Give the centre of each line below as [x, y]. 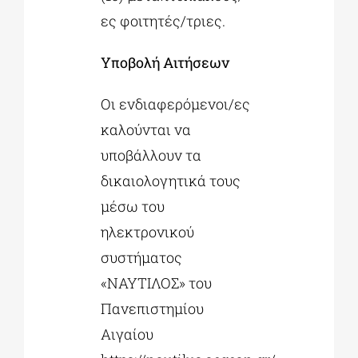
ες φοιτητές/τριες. [163, 21]
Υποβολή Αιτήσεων [165, 63]
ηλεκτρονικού [147, 232]
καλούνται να [145, 130]
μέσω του [132, 207]
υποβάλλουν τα [151, 155]
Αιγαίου [127, 334]
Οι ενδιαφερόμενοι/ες [175, 104]
